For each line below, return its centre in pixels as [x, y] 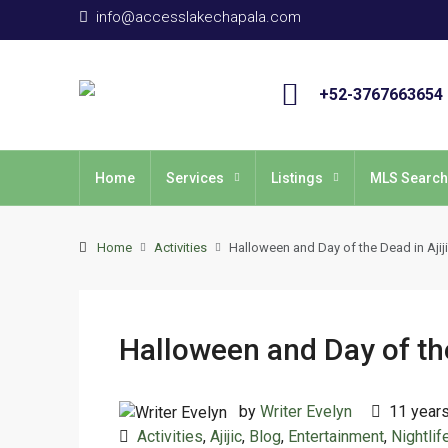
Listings [297, 178]
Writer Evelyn [306, 411]
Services [195, 178]
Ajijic [226, 436]
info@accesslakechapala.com [198, 17]
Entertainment [336, 436]
